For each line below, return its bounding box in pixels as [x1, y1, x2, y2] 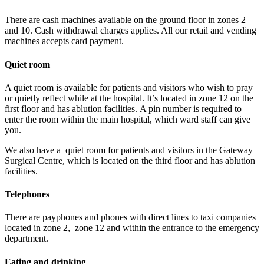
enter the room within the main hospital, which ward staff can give [5, 114, 250, 124]
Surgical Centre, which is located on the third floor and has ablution [5, 155, 255, 166]
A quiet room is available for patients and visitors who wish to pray [5, 82, 253, 93]
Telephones [5, 189, 49, 200]
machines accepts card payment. [5, 36, 124, 47]
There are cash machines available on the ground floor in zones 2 [5, 15, 246, 25]
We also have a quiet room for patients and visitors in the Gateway [5, 144, 253, 155]
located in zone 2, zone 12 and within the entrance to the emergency [5, 223, 259, 233]
